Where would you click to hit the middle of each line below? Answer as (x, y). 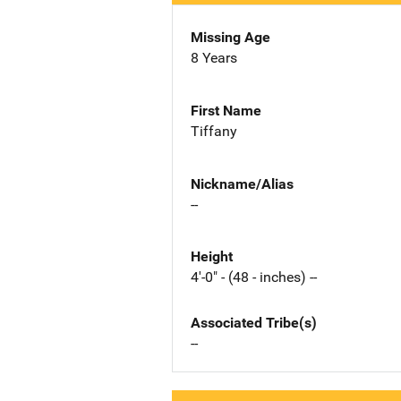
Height (212, 257)
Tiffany (214, 131)
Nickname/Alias (242, 183)
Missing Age (230, 37)
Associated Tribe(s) (254, 323)
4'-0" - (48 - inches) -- (254, 277)
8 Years (214, 58)
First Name (226, 110)
